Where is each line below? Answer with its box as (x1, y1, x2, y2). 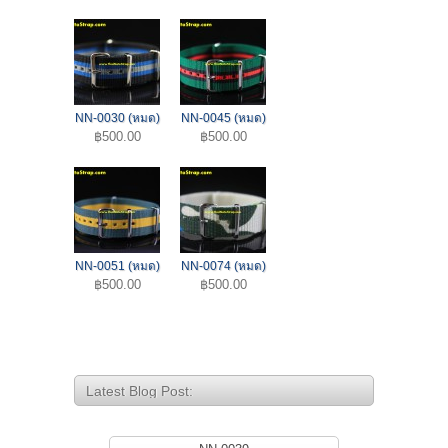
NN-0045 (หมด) (180, 110, 266, 124)
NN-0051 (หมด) (74, 258, 160, 272)
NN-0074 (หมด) (180, 258, 266, 272)
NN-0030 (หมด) (74, 110, 160, 124)
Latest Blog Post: (86, 382, 193, 399)
